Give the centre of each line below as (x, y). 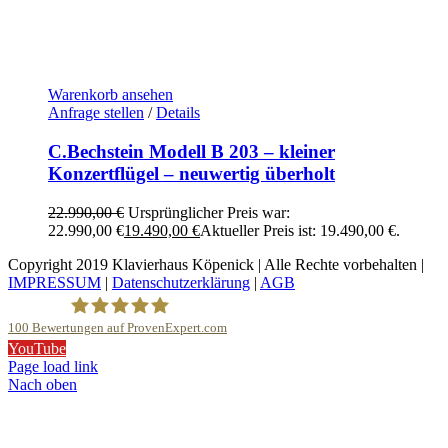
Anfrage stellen (96, 113)
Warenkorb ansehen (110, 95)
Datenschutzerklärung (181, 282)
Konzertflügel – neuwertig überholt (191, 174)
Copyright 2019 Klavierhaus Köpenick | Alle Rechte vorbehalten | (216, 264)
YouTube (37, 349)
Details (178, 113)
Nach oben (42, 385)
